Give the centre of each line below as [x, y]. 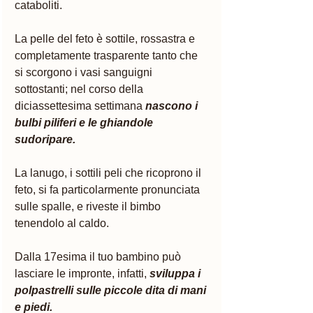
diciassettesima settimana [80, 105]
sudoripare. [46, 139]
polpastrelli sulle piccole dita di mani [112, 290]
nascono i [173, 105]
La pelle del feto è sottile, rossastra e [106, 38]
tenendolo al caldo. [63, 223]
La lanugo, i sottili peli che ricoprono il [109, 173]
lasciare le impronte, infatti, [81, 273]
